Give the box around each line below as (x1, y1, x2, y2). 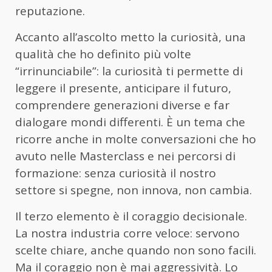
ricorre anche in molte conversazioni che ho (15, 131, 256, 148)
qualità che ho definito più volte (15, 46, 191, 63)
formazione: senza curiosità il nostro (15, 165, 216, 182)
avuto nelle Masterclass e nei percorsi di (15, 148, 236, 165)
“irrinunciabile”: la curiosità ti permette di (15, 63, 243, 80)
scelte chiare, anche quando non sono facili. (15, 242, 256, 259)
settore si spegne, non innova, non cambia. (15, 182, 252, 199)
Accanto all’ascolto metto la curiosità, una (15, 29, 246, 46)
